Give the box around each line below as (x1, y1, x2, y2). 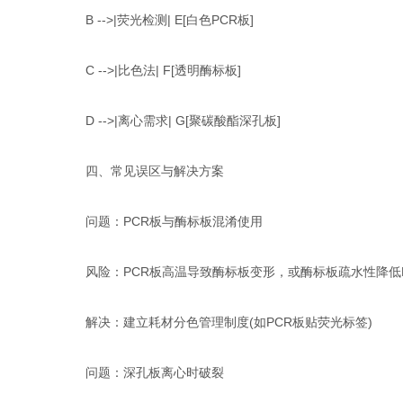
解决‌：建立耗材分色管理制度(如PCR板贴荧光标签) (60, 315, 373, 329)
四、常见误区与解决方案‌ (60, 164, 225, 178)
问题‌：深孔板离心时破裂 (60, 365, 225, 380)
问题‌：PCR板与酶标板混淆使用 (60, 214, 264, 228)
